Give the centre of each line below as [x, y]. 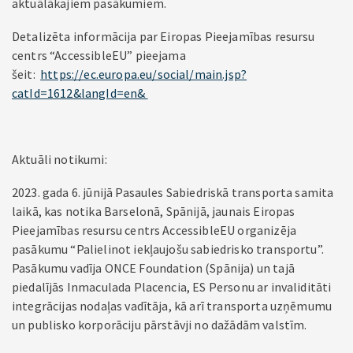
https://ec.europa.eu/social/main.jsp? [144, 74]
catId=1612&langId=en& [80, 93]
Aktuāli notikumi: [59, 159]
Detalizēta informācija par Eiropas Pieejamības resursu [163, 36]
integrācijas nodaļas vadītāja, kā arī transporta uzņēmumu [172, 306]
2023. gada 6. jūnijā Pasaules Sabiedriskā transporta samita [173, 192]
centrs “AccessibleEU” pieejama [99, 55]
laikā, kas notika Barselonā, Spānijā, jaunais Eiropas [154, 211]
